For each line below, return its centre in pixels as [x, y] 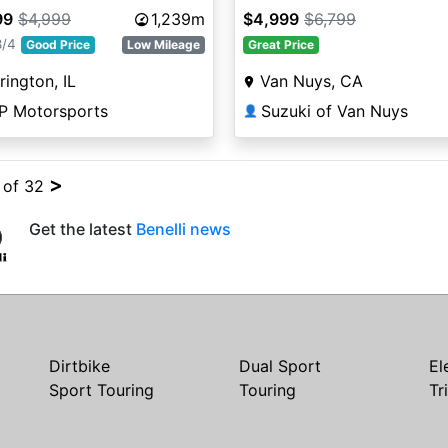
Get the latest [82, 229]
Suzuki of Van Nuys [334, 111]
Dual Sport [280, 366]
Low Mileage [164, 45]
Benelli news [183, 229]
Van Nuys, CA [311, 81]
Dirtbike [79, 366]
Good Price [57, 45]
